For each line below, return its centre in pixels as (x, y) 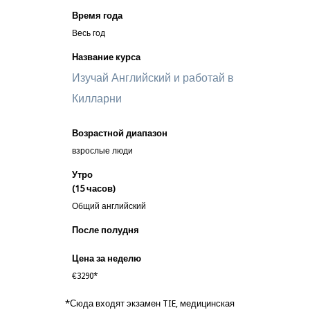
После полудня (106, 230)
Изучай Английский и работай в (153, 78)
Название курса (106, 57)
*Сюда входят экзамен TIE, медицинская (150, 303)
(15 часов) (94, 189)
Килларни (100, 99)
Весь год (89, 33)
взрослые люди (102, 151)
